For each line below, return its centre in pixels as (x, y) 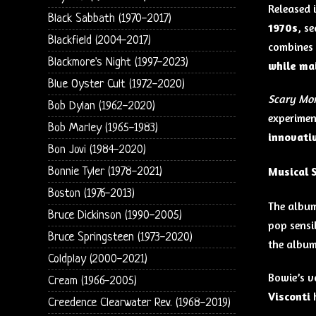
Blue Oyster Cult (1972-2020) (116, 84)
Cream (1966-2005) (92, 281)
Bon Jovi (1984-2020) (97, 150)
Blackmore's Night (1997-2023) (118, 62)
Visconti (289, 296)
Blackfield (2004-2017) (99, 40)
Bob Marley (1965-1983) (103, 128)
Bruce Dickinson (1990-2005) (115, 215)
